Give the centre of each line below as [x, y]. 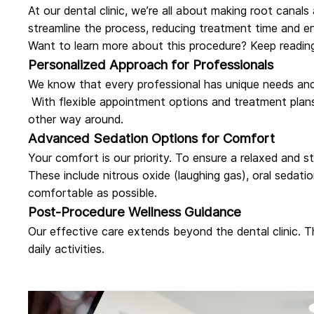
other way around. [76, 119]
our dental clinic [84, 10]
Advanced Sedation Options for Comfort [151, 138]
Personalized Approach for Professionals [151, 64]
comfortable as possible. [93, 192]
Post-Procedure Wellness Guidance [135, 212]
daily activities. [68, 248]
